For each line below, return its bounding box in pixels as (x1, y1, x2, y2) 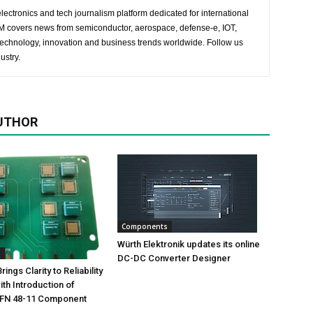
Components (122, 221, 168, 231)
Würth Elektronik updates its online (117, 239, 260, 249)
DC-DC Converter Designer (117, 253, 231, 263)
